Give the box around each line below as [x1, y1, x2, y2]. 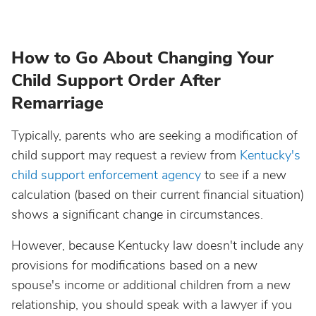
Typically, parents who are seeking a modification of [11, 127, 298, 144]
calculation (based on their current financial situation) [11, 186, 304, 203]
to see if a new [201, 166, 286, 183]
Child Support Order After [11, 69, 221, 92]
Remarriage [11, 92, 104, 114]
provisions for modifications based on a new [11, 257, 257, 274]
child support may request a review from [11, 147, 240, 164]
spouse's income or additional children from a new [11, 276, 291, 293]
